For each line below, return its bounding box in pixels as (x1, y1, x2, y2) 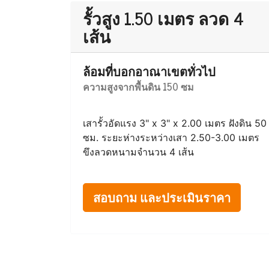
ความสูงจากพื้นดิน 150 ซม (83, 79, 194, 94)
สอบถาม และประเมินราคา (93, 187, 231, 207)
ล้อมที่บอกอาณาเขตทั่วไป (83, 61, 216, 81)
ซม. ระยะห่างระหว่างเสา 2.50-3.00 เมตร (83, 131, 259, 144)
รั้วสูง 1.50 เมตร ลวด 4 (83, 4, 244, 32)
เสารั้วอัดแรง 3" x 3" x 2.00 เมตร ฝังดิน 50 (83, 117, 267, 129)
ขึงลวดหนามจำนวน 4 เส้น (83, 146, 194, 158)
